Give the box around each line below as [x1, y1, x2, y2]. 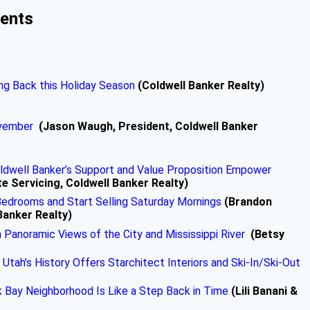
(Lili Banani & [231, 284, 298, 298]
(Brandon [221, 194, 272, 208]
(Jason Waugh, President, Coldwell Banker [39, 119, 258, 133]
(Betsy [245, 227, 284, 241]
